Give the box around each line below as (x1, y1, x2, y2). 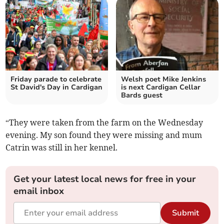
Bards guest (121, 90, 162, 100)
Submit (171, 207, 199, 219)
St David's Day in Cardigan (10, 82, 103, 92)
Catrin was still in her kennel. (5, 142, 118, 153)
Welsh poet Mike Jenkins (121, 74, 206, 84)
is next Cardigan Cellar (121, 82, 200, 92)
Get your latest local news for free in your (13, 173, 196, 185)
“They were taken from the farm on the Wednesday (5, 117, 203, 128)
